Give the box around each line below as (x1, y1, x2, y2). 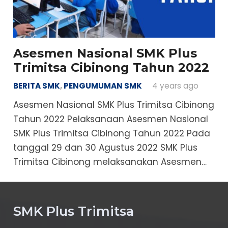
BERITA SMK (13, 80, 60, 92)
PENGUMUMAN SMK (63, 80, 142, 92)
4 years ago (152, 80, 198, 92)
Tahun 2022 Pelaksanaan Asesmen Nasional (13, 112, 208, 125)
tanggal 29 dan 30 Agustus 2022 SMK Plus (13, 141, 197, 154)
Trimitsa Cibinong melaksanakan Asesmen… (13, 155, 207, 168)
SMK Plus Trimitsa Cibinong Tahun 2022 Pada (13, 127, 210, 139)
